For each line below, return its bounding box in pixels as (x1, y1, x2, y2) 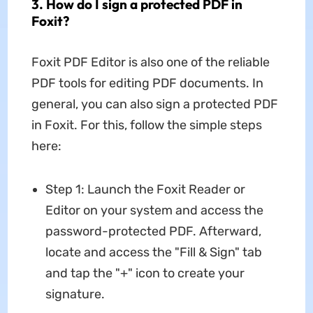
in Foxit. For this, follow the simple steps (31, 117, 262, 133)
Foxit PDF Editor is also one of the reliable (31, 54, 270, 71)
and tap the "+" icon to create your (45, 265, 245, 282)
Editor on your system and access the (45, 203, 263, 219)
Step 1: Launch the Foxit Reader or (45, 182, 245, 198)
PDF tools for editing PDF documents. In (31, 75, 263, 92)
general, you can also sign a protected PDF (31, 96, 278, 112)
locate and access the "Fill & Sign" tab (45, 245, 262, 261)
